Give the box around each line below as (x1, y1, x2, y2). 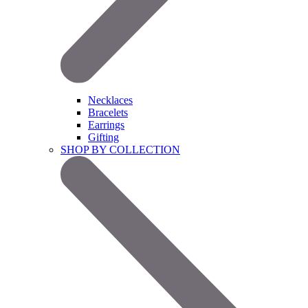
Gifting (88, 131, 119, 144)
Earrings (88, 119, 124, 131)
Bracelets (88, 107, 128, 119)
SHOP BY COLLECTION (60, 144, 180, 156)
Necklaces (88, 94, 133, 107)
